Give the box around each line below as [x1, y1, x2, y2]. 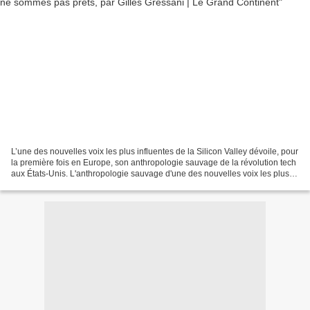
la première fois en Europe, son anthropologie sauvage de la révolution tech [11, 157, 296, 167]
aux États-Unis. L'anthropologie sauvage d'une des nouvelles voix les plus [11, 168, 289, 179]
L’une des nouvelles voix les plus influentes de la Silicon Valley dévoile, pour [11, 146, 298, 156]
